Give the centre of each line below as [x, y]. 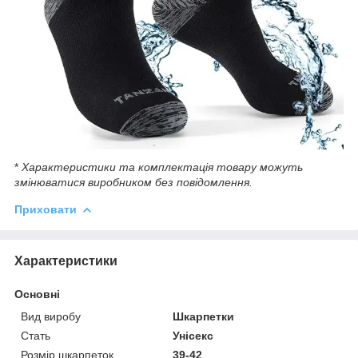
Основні [37, 294]
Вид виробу [51, 317]
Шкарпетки [204, 317]
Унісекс [193, 336]
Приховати [46, 210]
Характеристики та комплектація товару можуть [162, 167]
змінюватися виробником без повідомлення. [133, 183]
